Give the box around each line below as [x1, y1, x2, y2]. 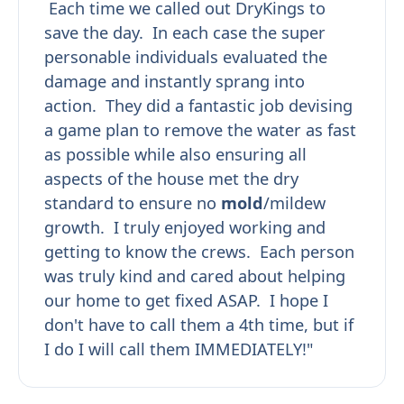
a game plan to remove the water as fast [44, 118, 357, 141]
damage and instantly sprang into [44, 69, 306, 92]
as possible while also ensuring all [44, 142, 308, 165]
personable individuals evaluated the [44, 45, 328, 68]
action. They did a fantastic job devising [44, 94, 353, 116]
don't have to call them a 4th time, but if [44, 313, 354, 335]
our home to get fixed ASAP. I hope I [44, 289, 329, 311]
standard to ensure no [44, 191, 222, 214]
